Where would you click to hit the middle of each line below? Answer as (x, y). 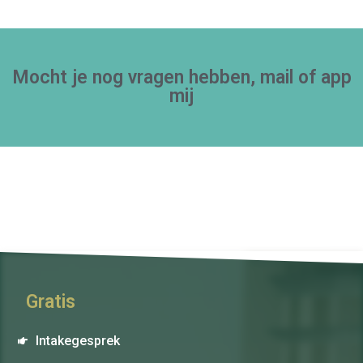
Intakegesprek (78, 341)
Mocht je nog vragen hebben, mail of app (181, 78)
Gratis (51, 301)
